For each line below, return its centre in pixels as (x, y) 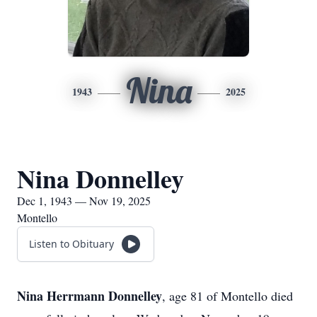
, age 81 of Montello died (227, 296)
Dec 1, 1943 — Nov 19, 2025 (84, 201)
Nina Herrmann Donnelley (90, 296)
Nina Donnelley (100, 178)
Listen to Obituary (71, 244)
